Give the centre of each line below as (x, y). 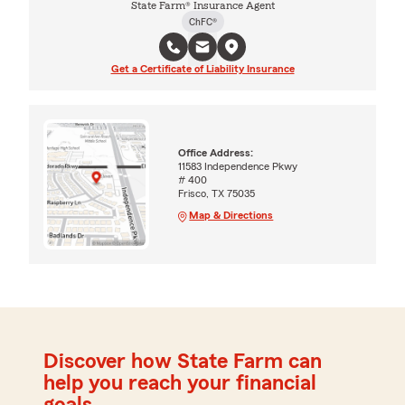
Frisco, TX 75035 (217, 194)
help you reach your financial (180, 384)
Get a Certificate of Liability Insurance (202, 68)
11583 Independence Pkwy (238, 167)
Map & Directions (231, 216)
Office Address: (216, 153)
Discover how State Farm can (183, 362)
